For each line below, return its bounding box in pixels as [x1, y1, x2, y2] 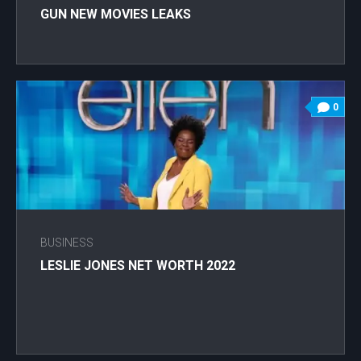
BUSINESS [40, 236, 93, 250]
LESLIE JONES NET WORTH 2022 [40, 258, 235, 274]
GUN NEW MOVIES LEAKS [40, 6, 191, 23]
